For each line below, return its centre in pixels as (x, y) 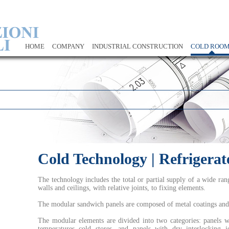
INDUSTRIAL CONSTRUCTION (137, 46)
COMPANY (68, 46)
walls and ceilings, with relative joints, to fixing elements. (122, 188)
